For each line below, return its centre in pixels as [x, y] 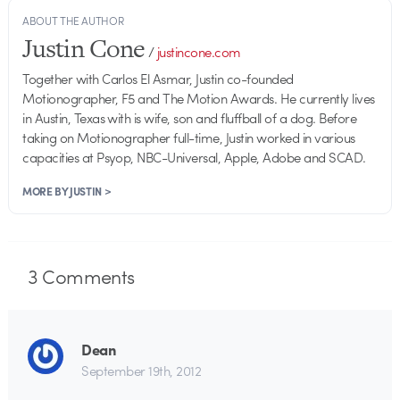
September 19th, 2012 [142, 370]
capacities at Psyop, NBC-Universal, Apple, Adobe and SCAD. [194, 157]
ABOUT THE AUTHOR [73, 20]
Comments [86, 275]
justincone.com [199, 51]
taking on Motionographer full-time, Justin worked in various [189, 137]
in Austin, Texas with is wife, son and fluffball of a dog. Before [190, 117]
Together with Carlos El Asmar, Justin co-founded [158, 78]
